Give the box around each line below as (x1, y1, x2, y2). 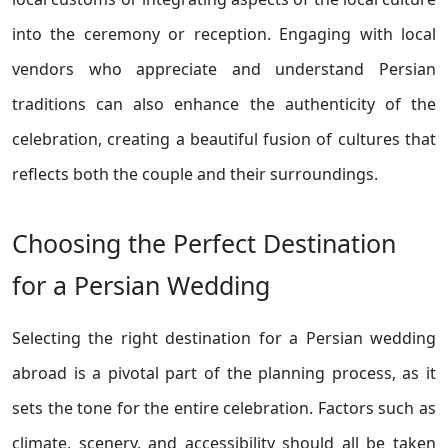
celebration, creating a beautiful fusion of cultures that (12, 128, 436, 150)
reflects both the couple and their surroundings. (12, 163, 378, 185)
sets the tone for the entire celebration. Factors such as (12, 397, 436, 419)
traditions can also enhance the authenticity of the (12, 93, 436, 115)
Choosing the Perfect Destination (12, 226, 396, 260)
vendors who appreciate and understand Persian (12, 58, 436, 80)
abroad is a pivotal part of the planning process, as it (12, 362, 436, 384)
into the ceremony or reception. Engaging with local (12, 23, 436, 45)
